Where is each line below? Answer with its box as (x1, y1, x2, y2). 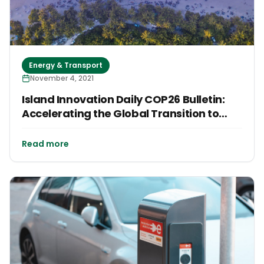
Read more (22, 137, 69, 150)
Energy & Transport (29, 60, 103, 70)
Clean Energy (22, 120, 93, 135)
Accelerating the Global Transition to (22, 105, 219, 121)
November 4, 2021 (30, 72, 94, 83)
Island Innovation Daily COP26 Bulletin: (22, 91, 225, 107)
